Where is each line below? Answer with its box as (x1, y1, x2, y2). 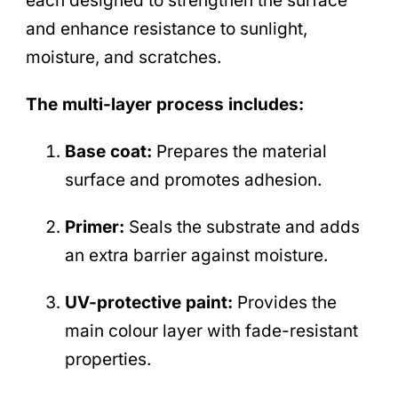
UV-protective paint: (64, 291, 233, 313)
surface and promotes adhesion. (64, 169, 322, 190)
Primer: (64, 216, 124, 237)
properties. (64, 348, 151, 370)
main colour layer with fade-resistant (64, 320, 358, 341)
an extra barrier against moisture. (64, 244, 328, 266)
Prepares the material (151, 140, 327, 162)
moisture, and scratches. (26, 47, 221, 68)
